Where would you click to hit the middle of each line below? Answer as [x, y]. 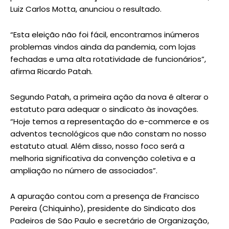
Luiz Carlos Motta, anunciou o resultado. [86, 9]
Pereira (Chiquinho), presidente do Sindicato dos [103, 208]
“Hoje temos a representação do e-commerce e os [110, 121]
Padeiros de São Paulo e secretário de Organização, [110, 220]
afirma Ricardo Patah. [51, 71]
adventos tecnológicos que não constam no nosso [108, 133]
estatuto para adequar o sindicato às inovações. [104, 109]
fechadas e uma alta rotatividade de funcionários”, [108, 59]
